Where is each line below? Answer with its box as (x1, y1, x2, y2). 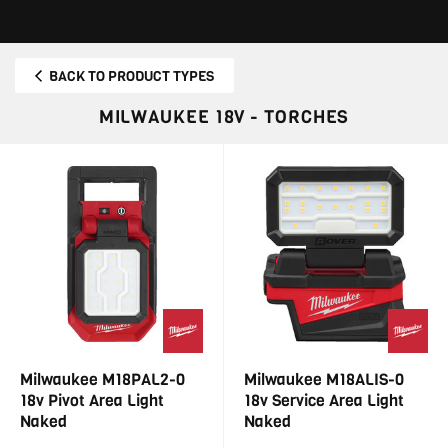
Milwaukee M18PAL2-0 (20, 369, 185, 390)
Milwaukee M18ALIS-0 (244, 369, 404, 390)
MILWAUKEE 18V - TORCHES (98, 105, 350, 129)
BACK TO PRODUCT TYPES (49, 67, 214, 86)
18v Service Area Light (244, 390, 404, 411)
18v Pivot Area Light (20, 390, 164, 411)
